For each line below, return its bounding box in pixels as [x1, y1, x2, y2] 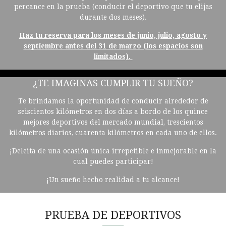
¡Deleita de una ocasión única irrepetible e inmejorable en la [10, 147, 216, 155]
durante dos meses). [79, 13, 147, 21]
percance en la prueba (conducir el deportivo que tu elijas [14, 3, 212, 11]
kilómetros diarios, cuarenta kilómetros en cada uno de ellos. [9, 129, 217, 137]
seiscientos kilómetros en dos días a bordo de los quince [18, 107, 208, 116]
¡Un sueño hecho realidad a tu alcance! [46, 176, 180, 184]
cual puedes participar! [73, 157, 153, 165]
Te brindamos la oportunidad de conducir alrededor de [18, 97, 208, 105]
